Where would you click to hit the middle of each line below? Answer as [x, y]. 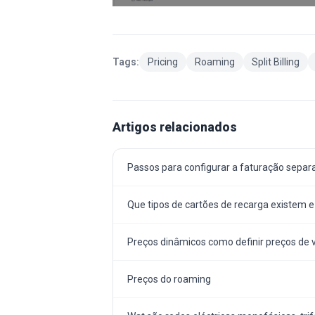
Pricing [163, 62]
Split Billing [276, 62]
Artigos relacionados [175, 127]
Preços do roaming [169, 279]
